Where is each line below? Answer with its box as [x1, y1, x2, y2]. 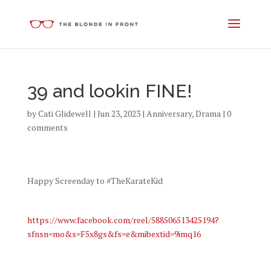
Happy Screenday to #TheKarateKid [27, 175, 163, 186]
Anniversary [146, 108, 192, 119]
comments [27, 122, 68, 133]
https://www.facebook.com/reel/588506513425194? [27, 214, 219, 226]
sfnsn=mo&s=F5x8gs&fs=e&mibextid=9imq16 [27, 228, 201, 240]
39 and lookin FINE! [27, 80, 192, 102]
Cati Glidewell [38, 108, 91, 119]
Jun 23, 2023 [97, 108, 140, 119]
